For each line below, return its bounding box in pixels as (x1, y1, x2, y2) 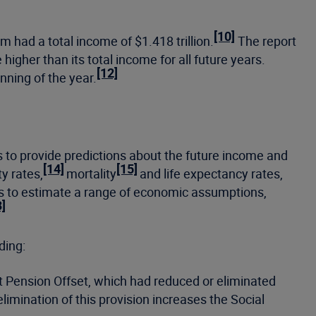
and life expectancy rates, (140, 164, 283, 182)
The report (235, 32, 296, 49)
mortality (66, 164, 116, 182)
